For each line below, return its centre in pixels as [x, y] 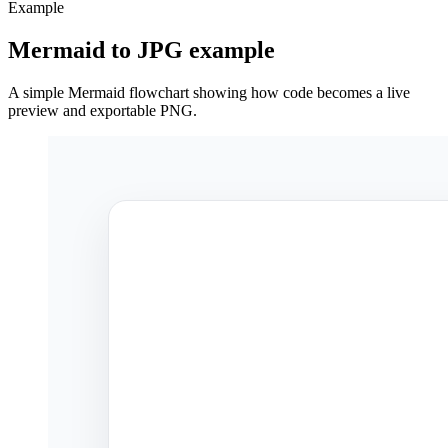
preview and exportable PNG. [102, 110]
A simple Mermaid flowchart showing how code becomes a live [209, 92]
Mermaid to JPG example [141, 49]
